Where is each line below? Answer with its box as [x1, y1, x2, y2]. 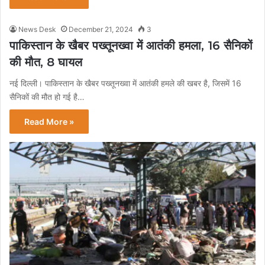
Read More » [24, 116, 74, 127]
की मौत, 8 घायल [9, 54, 82, 69]
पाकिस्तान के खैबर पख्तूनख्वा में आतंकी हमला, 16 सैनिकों [9, 38, 253, 53]
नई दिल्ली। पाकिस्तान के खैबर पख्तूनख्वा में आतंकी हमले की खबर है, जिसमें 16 [9, 77, 241, 88]
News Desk [18, 24, 56, 34]
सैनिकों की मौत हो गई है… [9, 91, 85, 102]
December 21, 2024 [69, 24, 133, 34]
